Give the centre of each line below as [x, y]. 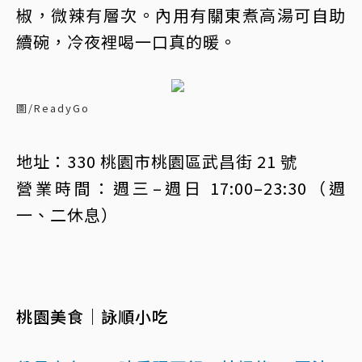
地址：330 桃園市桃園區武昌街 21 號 [157, 161]
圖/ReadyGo [53, 108]
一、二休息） [67, 215]
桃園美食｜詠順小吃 [93, 316]
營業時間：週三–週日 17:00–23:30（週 [181, 188]
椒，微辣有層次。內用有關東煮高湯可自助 [181, 15]
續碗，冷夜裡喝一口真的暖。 [126, 42]
